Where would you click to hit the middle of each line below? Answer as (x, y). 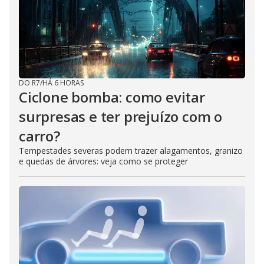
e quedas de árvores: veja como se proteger (103, 161)
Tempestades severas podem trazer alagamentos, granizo (131, 151)
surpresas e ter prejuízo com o (121, 116)
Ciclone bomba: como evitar (112, 97)
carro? (39, 136)
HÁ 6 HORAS (63, 83)
